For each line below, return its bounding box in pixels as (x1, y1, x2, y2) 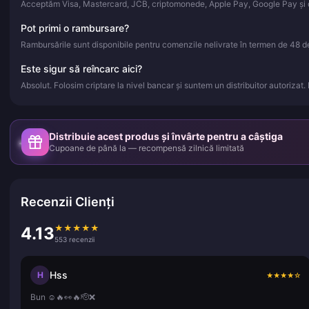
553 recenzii (54, 235, 94, 243)
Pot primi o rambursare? (21, 21, 129, 34)
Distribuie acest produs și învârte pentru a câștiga (49, 130, 283, 143)
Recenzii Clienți (21, 194, 114, 209)
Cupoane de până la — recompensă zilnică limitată (128, 143, 244, 154)
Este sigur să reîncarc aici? (21, 62, 142, 74)
